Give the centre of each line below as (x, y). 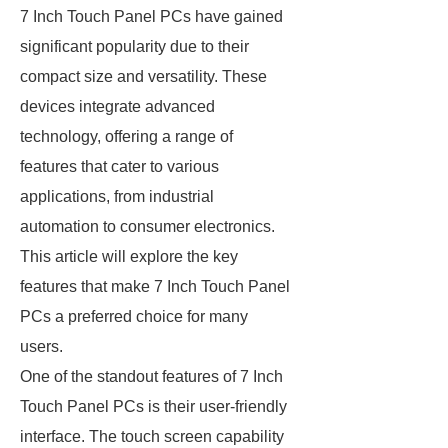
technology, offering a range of (126, 136)
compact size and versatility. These (143, 76)
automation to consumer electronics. (147, 226)
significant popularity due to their (134, 46)
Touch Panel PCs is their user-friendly (153, 406)
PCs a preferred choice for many (134, 316)
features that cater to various (119, 166)
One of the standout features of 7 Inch (151, 376)
